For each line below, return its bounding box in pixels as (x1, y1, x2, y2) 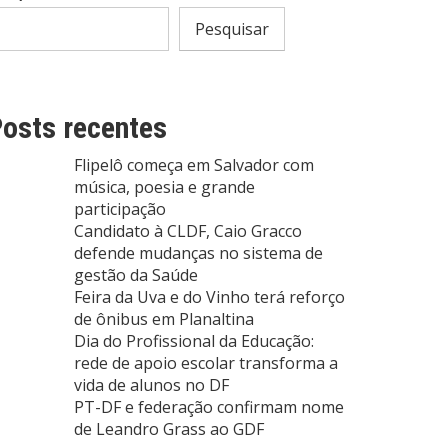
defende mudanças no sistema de (74, 242, 323, 265)
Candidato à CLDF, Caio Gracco (74, 220, 302, 243)
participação (74, 198, 166, 221)
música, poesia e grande (74, 176, 255, 199)
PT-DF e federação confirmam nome (74, 396, 344, 419)
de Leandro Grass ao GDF (74, 418, 264, 441)
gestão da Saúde (74, 264, 198, 287)
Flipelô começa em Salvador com (74, 154, 314, 177)
